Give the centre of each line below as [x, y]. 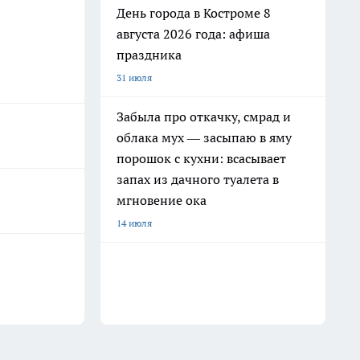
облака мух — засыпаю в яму [204, 137]
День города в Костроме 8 [194, 13]
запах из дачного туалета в [198, 179]
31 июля [134, 78]
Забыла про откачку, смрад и [204, 117]
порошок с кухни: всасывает [201, 158]
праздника [149, 55]
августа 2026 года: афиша [193, 34]
